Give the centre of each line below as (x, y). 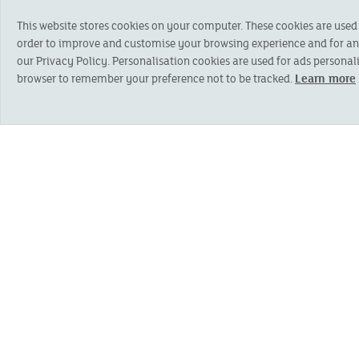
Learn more (325, 78)
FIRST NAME (106, 153)
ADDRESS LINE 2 (119, 327)
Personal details (140, 101)
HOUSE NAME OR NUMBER (148, 240)
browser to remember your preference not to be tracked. (156, 78)
